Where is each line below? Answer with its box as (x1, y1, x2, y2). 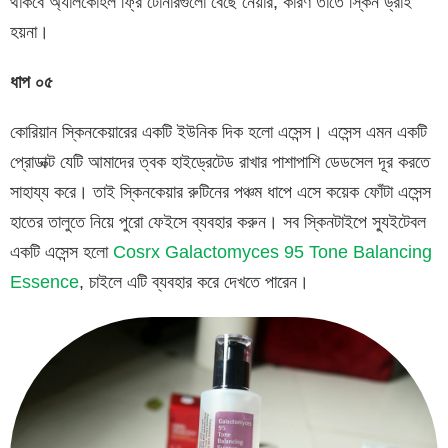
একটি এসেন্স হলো (10, 241, 113, 262)
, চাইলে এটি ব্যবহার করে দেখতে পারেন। (79, 271, 309, 292)
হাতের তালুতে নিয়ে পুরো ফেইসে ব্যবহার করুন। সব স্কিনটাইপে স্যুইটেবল (10, 211, 426, 232)
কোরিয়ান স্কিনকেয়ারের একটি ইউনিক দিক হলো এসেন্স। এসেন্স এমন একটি (10, 121, 427, 142)
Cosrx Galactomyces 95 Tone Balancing (113, 241, 432, 262)
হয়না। (10, 21, 49, 42)
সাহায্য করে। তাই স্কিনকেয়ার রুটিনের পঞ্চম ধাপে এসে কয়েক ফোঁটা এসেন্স (10, 181, 431, 202)
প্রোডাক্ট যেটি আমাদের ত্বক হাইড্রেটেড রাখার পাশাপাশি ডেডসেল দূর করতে (10, 151, 430, 172)
